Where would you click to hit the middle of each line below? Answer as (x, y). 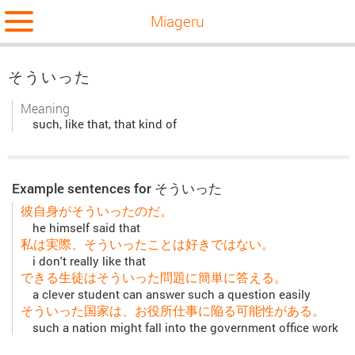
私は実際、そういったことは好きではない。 (147, 244)
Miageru (177, 21)
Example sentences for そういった (117, 189)
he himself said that (86, 228)
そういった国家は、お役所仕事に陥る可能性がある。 (173, 311)
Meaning (45, 109)
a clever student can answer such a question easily (172, 295)
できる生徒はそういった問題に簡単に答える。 (154, 277)
